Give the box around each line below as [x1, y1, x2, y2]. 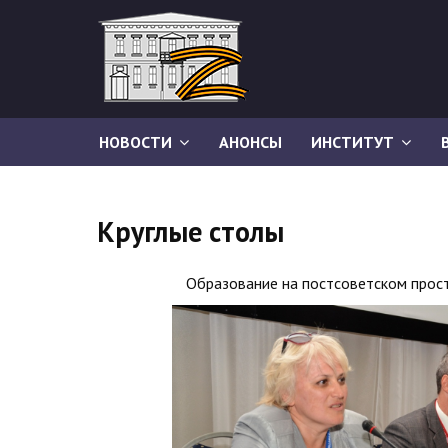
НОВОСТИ [99, 132, 172, 152]
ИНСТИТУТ [311, 132, 394, 152]
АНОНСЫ [219, 132, 282, 152]
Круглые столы [97, 213, 284, 250]
